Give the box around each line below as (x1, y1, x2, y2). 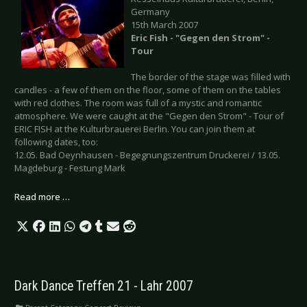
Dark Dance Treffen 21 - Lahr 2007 (14, 278, 193, 295)
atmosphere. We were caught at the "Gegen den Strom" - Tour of (14, 110, 284, 123)
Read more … (14, 191, 70, 204)
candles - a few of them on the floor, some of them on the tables (14, 84, 281, 97)
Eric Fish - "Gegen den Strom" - (131, 32, 270, 45)
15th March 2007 (131, 19, 198, 32)
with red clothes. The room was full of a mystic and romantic (14, 97, 262, 110)
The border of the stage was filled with (131, 71, 291, 84)
